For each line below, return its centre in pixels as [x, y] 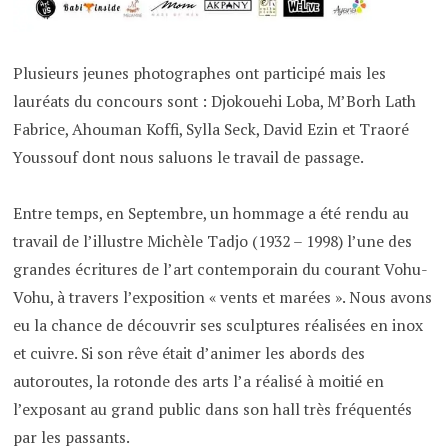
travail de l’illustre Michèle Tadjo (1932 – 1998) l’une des [213, 241]
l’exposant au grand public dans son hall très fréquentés [213, 409]
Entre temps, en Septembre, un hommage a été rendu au [211, 213]
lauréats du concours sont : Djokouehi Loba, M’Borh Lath [215, 101]
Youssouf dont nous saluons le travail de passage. [189, 157]
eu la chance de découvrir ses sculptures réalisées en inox [218, 325]
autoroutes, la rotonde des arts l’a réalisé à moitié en [199, 381]
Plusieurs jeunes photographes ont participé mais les [200, 73]
